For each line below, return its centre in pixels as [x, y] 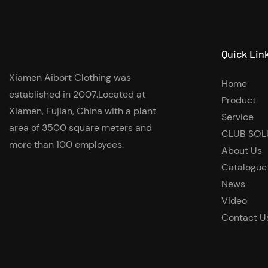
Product [239, 100]
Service [238, 117]
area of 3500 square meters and [80, 127]
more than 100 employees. [66, 144]
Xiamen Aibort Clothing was [70, 77]
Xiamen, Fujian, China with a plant [83, 111]
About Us [242, 151]
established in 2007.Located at [77, 94]
